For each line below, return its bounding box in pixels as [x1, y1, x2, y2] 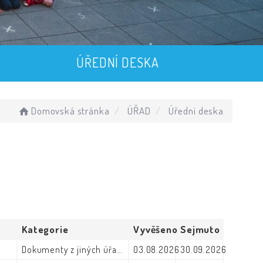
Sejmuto [180, 223, 220, 235]
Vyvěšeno [133, 223, 178, 235]
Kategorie [22, 223, 69, 235]
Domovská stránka [31, 104, 110, 117]
